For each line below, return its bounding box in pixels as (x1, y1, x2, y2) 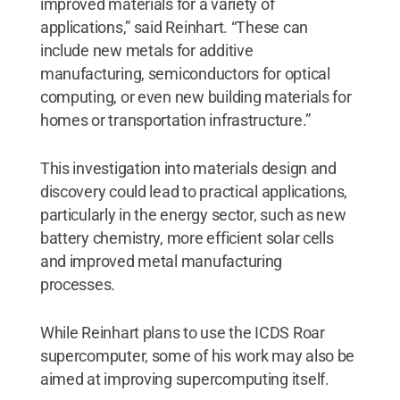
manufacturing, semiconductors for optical (39, 63, 330, 83)
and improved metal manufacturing (39, 251, 283, 271)
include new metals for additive (39, 40, 254, 60)
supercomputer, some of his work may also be (39, 346, 355, 365)
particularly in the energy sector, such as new (39, 204, 346, 224)
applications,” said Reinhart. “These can (39, 17, 308, 37)
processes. (39, 274, 116, 294)
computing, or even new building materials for (39, 87, 352, 106)
